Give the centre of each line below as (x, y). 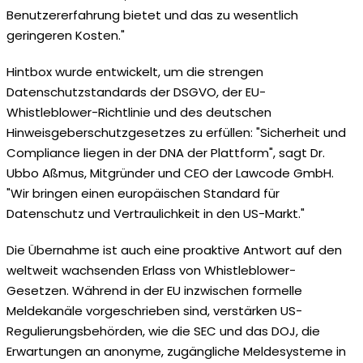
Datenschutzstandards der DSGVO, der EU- (136, 92)
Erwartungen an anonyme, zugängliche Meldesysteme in (176, 351)
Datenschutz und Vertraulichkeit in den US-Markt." (156, 213)
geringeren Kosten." (66, 35)
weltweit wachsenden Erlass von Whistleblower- (151, 270)
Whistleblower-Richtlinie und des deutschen (139, 112)
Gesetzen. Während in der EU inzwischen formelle (154, 290)
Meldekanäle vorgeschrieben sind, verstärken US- (154, 310)
